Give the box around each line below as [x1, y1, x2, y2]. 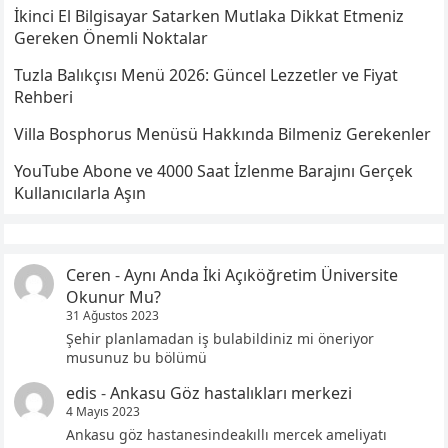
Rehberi [14, 85, 74, 108]
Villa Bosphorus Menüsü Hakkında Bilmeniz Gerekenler [14, 122, 432, 145]
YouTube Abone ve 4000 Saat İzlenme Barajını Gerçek [14, 159, 414, 182]
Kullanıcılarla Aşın [14, 181, 147, 204]
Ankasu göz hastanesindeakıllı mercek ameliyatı [66, 424, 388, 444]
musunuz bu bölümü [66, 347, 208, 367]
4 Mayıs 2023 [66, 402, 141, 420]
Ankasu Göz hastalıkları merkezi [110, 381, 353, 404]
